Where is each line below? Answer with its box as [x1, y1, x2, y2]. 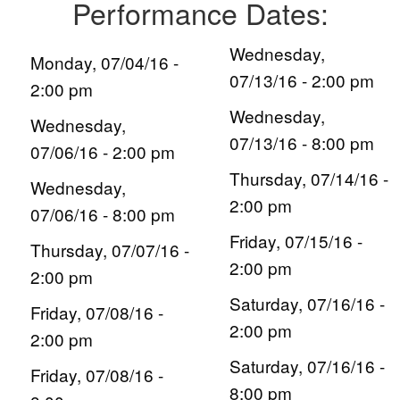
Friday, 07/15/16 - [229, 229, 363, 254]
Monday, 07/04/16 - [29, 50, 179, 75]
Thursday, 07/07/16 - [29, 237, 189, 262]
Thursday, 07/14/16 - [229, 166, 389, 191]
